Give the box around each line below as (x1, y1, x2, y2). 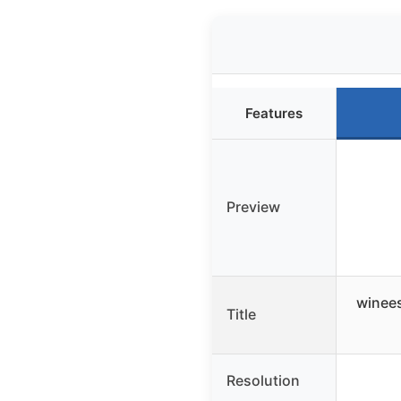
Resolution (226, 371, 300, 390)
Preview (226, 198, 280, 217)
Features (245, 105, 303, 123)
